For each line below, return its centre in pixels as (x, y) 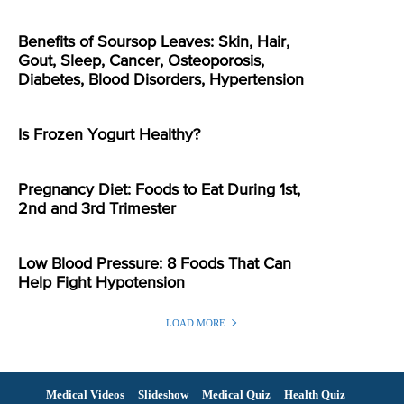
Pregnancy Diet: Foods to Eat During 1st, (159, 190)
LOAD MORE (196, 322)
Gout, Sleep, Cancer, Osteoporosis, (141, 61)
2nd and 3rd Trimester (97, 209)
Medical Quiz (236, 394)
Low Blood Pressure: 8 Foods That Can (155, 264)
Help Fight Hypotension (101, 283)
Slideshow (163, 394)
